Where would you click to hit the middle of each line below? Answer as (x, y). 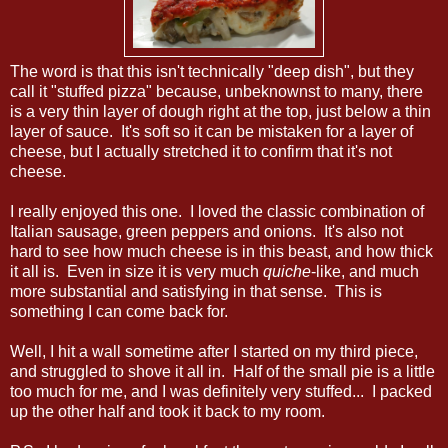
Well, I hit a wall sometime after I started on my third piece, (214, 351)
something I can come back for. (119, 311)
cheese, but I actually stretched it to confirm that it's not (201, 151)
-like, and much (365, 271)
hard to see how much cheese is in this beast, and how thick (221, 251)
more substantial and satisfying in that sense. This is (196, 291)
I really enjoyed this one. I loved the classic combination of (217, 211)
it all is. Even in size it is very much (136, 271)
